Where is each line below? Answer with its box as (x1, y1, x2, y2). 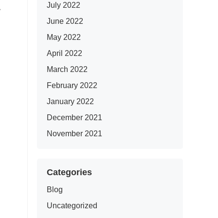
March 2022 (47, 65, 88, 73)
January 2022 (47, 97, 94, 106)
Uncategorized (47, 201, 97, 210)
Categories (47, 167, 92, 177)
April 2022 (47, 49, 82, 57)
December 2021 (47, 113, 102, 122)
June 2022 (47, 17, 83, 25)
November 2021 (47, 129, 102, 138)
